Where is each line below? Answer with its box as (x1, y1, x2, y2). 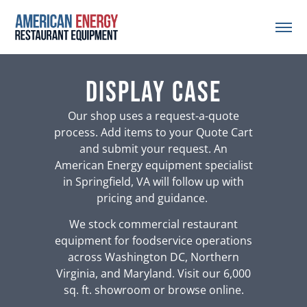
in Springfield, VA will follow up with (63, 173, 244, 189)
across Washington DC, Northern (68, 249, 239, 265)
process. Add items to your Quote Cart (54, 124, 253, 140)
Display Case (86, 75, 221, 110)
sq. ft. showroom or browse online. (63, 282, 244, 298)
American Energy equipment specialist (54, 157, 253, 173)
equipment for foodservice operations (55, 233, 252, 249)
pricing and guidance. (97, 190, 210, 206)
